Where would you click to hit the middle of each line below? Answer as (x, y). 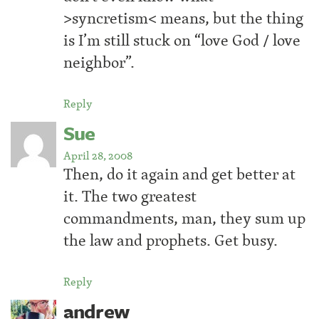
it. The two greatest (130, 196)
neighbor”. (99, 62)
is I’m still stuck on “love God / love (182, 40)
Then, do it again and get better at (179, 174)
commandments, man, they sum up (184, 218)
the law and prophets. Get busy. (171, 240)
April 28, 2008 (98, 155)
